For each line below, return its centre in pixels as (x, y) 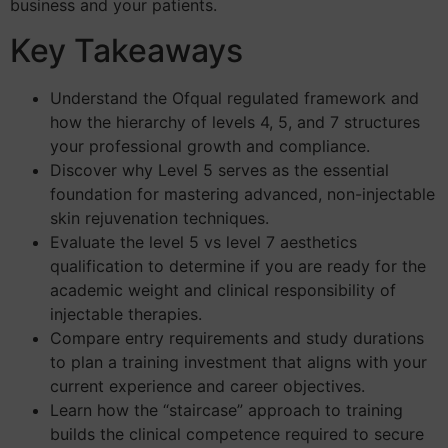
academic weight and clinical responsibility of (223, 289)
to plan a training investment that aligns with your (238, 361)
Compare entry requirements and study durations (237, 337)
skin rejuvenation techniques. (159, 217)
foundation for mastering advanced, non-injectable (242, 193)
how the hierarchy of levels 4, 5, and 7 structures (235, 121)
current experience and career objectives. (207, 385)
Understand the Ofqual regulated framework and (234, 97)
